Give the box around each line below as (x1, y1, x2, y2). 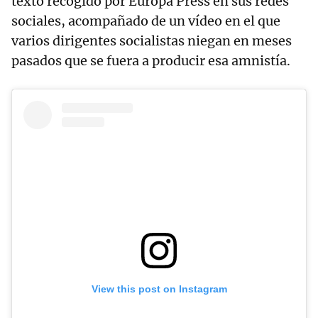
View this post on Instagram (91, 283, 227, 295)
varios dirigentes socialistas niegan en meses (11, 33, 292, 50)
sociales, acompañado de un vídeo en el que (11, 13, 280, 30)
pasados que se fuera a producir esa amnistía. (11, 53, 290, 70)
